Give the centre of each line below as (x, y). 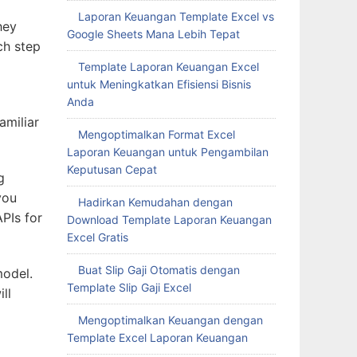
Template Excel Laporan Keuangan (157, 337)
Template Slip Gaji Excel (129, 287)
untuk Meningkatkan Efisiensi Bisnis (159, 84)
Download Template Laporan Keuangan (169, 220)
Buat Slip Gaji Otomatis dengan (159, 270)
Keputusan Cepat (112, 169)
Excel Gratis (97, 237)
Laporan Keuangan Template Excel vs (176, 16)
